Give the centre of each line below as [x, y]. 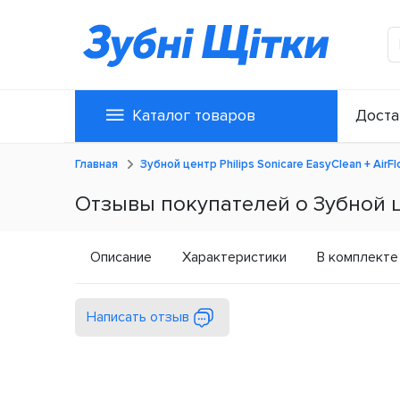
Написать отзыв [140, 317]
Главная [96, 165]
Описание [121, 258]
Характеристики [234, 258]
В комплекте [358, 258]
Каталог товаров [194, 115]
